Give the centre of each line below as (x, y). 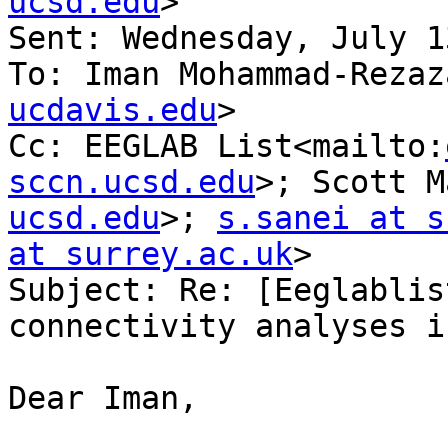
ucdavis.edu (112, 110)
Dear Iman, (103, 398)
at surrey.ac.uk (150, 254)
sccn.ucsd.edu (131, 182)
